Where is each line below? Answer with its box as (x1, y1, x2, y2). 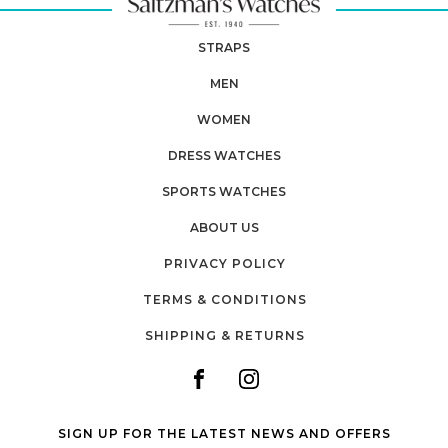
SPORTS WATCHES (162, 184, 286, 200)
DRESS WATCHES (167, 148, 281, 164)
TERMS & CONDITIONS (142, 292, 307, 308)
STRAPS (198, 40, 250, 56)
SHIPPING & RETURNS (144, 328, 305, 344)
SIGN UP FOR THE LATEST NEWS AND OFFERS (57, 426, 391, 442)
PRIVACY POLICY (163, 256, 286, 272)
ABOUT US (189, 220, 259, 236)
